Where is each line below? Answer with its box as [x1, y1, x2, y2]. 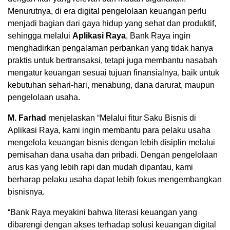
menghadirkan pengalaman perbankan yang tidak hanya [8, 43, 213, 52]
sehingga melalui [8, 31, 72, 40]
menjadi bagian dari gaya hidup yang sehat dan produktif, [8, 18, 216, 28]
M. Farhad [8, 113, 46, 122]
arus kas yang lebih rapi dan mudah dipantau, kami [8, 162, 193, 171]
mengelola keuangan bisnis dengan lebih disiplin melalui [8, 138, 215, 147]
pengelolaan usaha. [8, 92, 84, 102]
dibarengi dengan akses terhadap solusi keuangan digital [8, 220, 216, 229]
